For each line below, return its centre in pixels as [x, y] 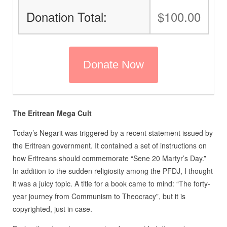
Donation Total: [66, 17]
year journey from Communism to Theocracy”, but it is [99, 196]
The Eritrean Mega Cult [52, 113]
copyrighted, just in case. [52, 209]
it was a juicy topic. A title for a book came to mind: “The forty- [111, 184]
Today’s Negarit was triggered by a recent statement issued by [112, 133]
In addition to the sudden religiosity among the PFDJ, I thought [112, 171]
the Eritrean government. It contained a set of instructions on [109, 146]
